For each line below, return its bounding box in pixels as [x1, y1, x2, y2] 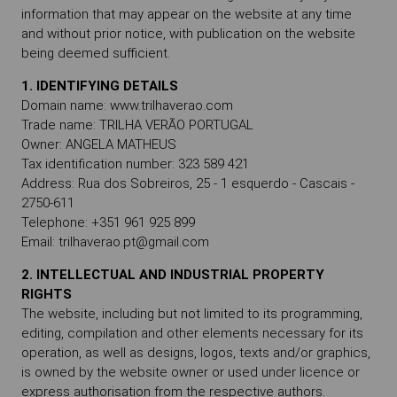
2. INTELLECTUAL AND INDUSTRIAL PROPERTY [21, 267, 324, 283]
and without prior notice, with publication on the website [21, 26, 355, 42]
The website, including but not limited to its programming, [21, 306, 362, 322]
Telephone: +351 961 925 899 [21, 214, 195, 230]
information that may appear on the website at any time [21, 6, 352, 22]
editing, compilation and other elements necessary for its [21, 325, 363, 341]
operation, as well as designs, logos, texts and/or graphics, [21, 345, 370, 361]
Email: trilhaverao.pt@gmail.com [21, 234, 209, 250]
